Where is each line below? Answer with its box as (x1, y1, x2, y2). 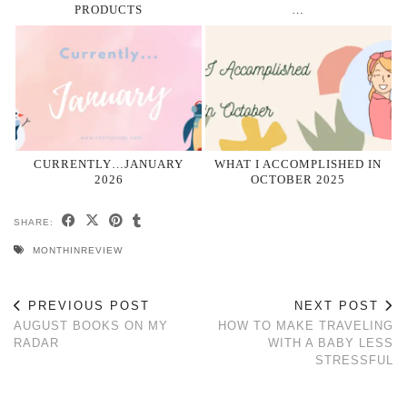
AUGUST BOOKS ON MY (14, 319, 168, 333)
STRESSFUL (315, 353, 393, 368)
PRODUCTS (74, 2, 143, 16)
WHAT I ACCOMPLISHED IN (214, 157, 382, 172)
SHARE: (14, 217, 57, 228)
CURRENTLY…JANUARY (34, 157, 184, 172)
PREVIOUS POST (23, 299, 150, 313)
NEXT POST (294, 299, 384, 313)
